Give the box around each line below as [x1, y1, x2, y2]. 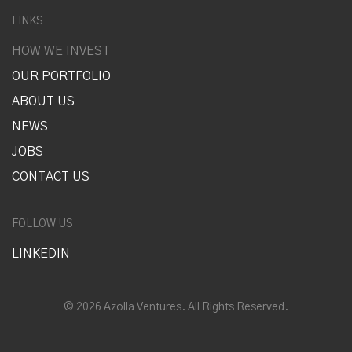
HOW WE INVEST [12, 44, 110, 57]
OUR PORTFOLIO [12, 69, 111, 82]
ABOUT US [12, 94, 75, 108]
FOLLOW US [12, 218, 72, 229]
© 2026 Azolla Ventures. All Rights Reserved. [64, 301, 288, 313]
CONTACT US [12, 170, 90, 183]
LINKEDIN [12, 247, 70, 260]
